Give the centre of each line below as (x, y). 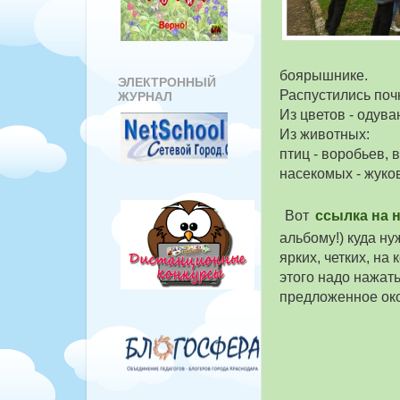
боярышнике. (324, 75)
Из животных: (325, 134)
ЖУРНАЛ (145, 96)
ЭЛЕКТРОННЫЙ (167, 82)
